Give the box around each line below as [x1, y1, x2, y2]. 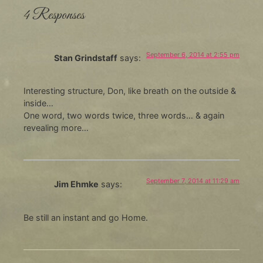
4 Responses [23, 5, 85, 25]
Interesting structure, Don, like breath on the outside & [23, 86, 236, 96]
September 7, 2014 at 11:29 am [146, 177, 240, 186]
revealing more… [23, 123, 89, 133]
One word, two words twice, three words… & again [23, 110, 224, 121]
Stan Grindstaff [53, 52, 117, 63]
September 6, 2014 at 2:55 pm [146, 50, 240, 59]
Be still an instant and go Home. [23, 212, 148, 222]
